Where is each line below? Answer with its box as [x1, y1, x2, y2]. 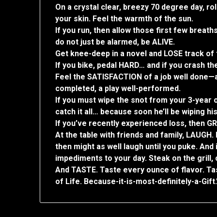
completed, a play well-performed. [55, 84, 181, 93]
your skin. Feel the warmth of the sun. [55, 14, 194, 24]
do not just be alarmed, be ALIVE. [55, 37, 175, 47]
